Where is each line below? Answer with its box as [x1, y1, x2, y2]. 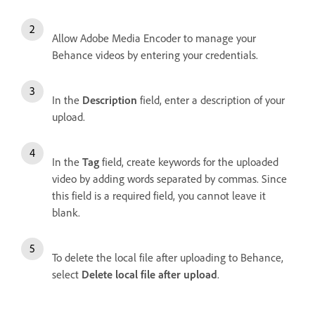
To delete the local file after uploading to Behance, [52, 250, 283, 264]
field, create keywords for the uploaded [99, 154, 278, 169]
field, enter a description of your [137, 92, 285, 107]
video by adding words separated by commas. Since [52, 171, 287, 186]
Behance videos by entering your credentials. [52, 47, 258, 62]
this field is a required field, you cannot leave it [52, 188, 266, 202]
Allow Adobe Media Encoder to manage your [52, 30, 256, 45]
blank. [52, 205, 80, 219]
